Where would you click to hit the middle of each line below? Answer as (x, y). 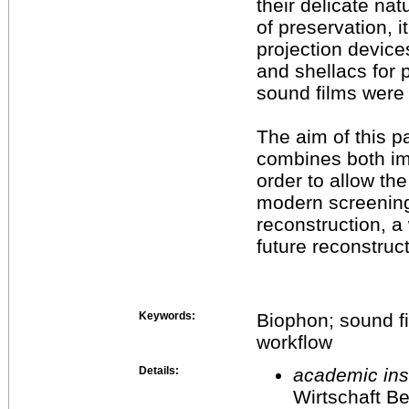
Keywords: (167, 315)
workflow (294, 341)
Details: (159, 370)
